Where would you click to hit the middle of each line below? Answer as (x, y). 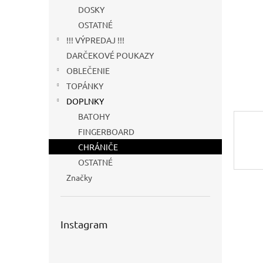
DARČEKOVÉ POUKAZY (110, 55)
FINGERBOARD (106, 131)
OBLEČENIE (88, 70)
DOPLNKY (85, 101)
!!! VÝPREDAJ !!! (95, 40)
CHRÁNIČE (98, 147)
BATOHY (94, 116)
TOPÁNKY (85, 86)
